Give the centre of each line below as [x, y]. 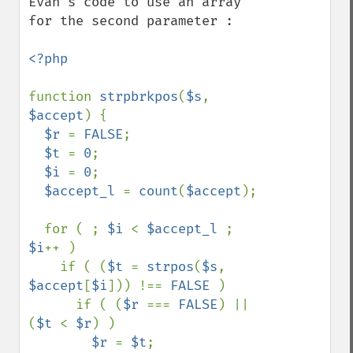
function [64, 97]
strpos [170, 267]
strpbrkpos [139, 97]
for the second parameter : [131, 21]
